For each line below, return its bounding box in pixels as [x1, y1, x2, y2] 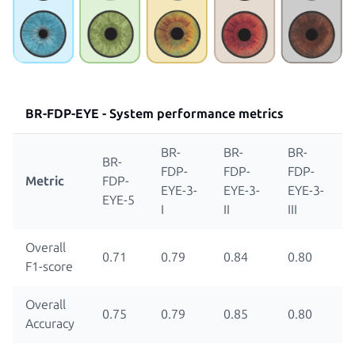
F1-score [25, 258, 73, 274]
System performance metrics [109, 105, 284, 121]
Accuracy [25, 315, 74, 331]
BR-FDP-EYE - [25, 105, 109, 121]
